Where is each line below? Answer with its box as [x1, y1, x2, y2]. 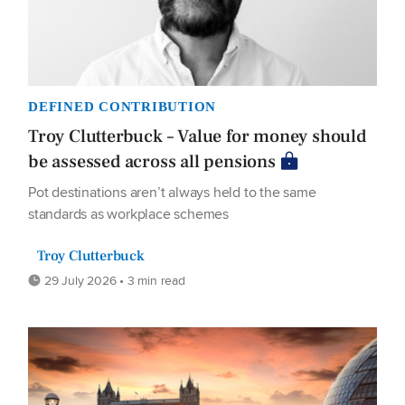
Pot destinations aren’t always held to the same [28, 182, 316, 203]
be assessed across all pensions [28, 150, 276, 174]
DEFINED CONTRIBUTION [28, 99, 216, 115]
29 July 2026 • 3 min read [41, 271, 185, 290]
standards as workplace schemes [28, 203, 230, 225]
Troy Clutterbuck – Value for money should [28, 125, 366, 149]
